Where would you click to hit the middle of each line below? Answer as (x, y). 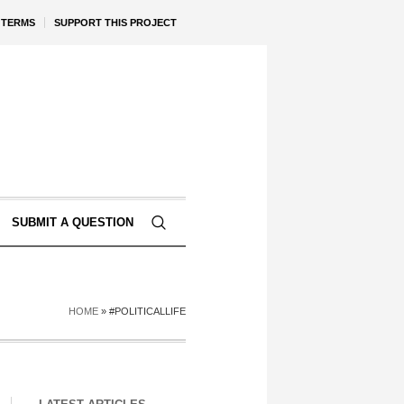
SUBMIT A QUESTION (72, 222)
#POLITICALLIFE (147, 311)
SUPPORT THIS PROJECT (115, 23)
